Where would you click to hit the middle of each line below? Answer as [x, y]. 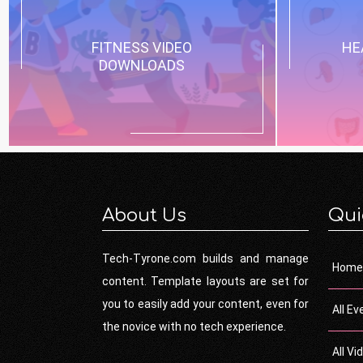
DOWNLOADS [142, 65]
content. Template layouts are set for [205, 281]
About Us [144, 216]
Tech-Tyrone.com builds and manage [205, 258]
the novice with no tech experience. [194, 327]
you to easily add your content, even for [205, 304]
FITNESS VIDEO [142, 47]
